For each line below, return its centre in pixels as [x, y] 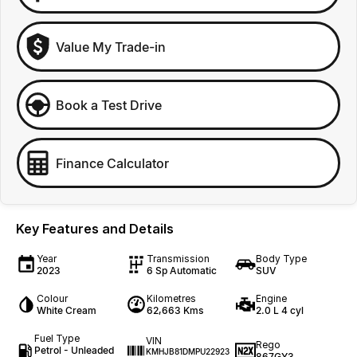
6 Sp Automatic [181, 271]
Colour [52, 298]
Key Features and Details [95, 229]
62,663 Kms [175, 310]
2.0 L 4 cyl [280, 310]
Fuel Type [57, 338]
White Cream [67, 310]
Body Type [282, 259]
